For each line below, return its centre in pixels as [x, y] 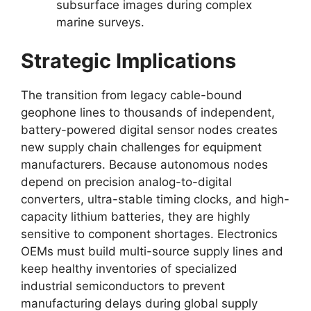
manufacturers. [63, 164]
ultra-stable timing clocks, [158, 199]
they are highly [207, 216]
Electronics [246, 234]
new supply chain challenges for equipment [141, 147]
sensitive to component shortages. [117, 234]
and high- [261, 199]
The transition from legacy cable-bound [132, 95]
